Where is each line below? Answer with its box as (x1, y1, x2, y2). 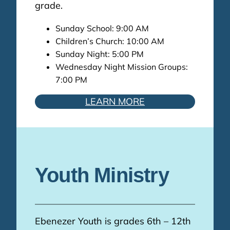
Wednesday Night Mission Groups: (55, 62, 188, 72)
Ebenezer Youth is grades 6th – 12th (35, 215, 191, 227)
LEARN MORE (85, 95, 145, 108)
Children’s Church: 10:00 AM (55, 36, 164, 47)
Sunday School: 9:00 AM (55, 23, 149, 34)
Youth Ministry (35, 163, 169, 186)
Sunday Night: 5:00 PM (55, 49, 144, 60)
